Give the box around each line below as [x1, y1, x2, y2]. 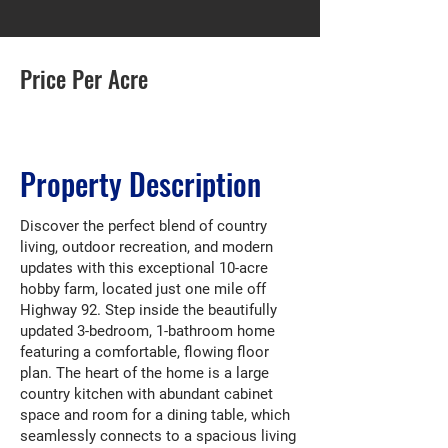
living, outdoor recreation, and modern [20, 238, 273, 256]
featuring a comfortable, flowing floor [20, 343, 269, 361]
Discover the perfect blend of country [20, 217, 267, 235]
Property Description [20, 161, 261, 206]
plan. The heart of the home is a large [20, 364, 269, 382]
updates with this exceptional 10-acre [20, 259, 268, 277]
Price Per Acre [20, 62, 148, 96]
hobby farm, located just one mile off [20, 280, 266, 298]
